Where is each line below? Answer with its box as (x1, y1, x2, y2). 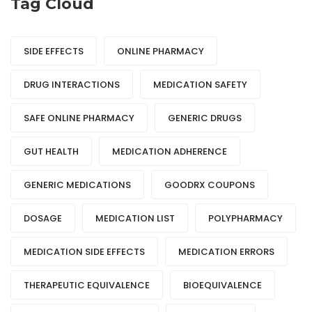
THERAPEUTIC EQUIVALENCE (24, 279, 150, 292)
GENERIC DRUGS (168, 111, 242, 125)
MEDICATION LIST (95, 212, 175, 226)
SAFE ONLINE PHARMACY (24, 111, 134, 125)
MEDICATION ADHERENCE (112, 145, 227, 159)
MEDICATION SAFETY (153, 78, 247, 92)
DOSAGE (24, 212, 62, 226)
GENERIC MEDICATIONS (24, 178, 131, 192)
